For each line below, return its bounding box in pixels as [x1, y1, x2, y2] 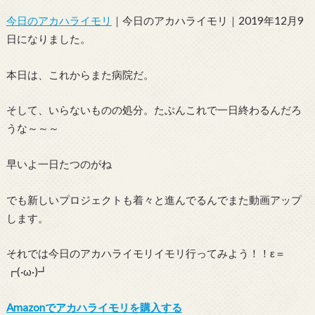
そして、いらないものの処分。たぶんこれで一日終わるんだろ [6, 103, 302, 117]
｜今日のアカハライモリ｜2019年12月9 [111, 14, 304, 27]
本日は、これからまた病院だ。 [6, 67, 154, 81]
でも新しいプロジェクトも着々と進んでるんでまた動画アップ [6, 193, 302, 206]
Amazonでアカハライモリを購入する [6, 300, 182, 314]
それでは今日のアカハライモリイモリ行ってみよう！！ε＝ [6, 247, 285, 260]
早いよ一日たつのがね [6, 157, 112, 171]
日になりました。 [6, 32, 91, 46]
